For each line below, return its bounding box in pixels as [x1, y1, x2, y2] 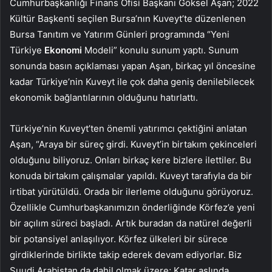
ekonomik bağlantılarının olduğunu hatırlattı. [10, 92, 198, 104]
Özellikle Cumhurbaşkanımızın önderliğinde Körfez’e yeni [10, 202, 255, 214]
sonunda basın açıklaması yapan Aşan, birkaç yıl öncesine [10, 60, 256, 72]
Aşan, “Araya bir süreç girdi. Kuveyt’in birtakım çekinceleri [10, 138, 257, 151]
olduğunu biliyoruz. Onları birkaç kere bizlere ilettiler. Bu [10, 154, 251, 166]
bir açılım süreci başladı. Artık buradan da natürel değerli [10, 217, 252, 229]
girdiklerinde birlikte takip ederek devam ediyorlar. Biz [10, 249, 242, 261]
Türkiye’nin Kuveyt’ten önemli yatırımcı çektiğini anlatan [10, 123, 247, 135]
